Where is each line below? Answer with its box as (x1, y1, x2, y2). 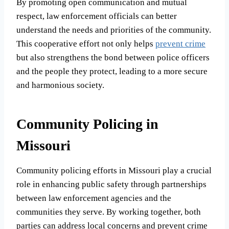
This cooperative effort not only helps (16, 39, 155, 49)
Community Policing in (16, 116, 158, 132)
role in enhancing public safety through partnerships (16, 179, 207, 190)
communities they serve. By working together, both (16, 207, 201, 217)
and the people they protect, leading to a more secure (16, 66, 208, 77)
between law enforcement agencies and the (16, 193, 171, 203)
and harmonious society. (16, 80, 104, 90)
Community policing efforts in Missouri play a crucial (16, 166, 212, 176)
